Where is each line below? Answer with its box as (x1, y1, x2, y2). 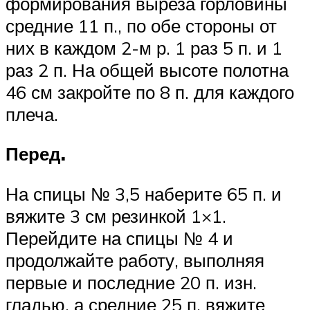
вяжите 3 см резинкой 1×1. (6, 204, 226, 227)
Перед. (6, 143, 66, 165)
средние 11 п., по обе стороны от (6, 14, 277, 37)
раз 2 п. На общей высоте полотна (6, 58, 289, 81)
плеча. (6, 102, 63, 125)
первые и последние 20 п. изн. (6, 271, 257, 293)
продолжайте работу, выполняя (6, 248, 264, 271)
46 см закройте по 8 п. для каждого (6, 80, 294, 103)
